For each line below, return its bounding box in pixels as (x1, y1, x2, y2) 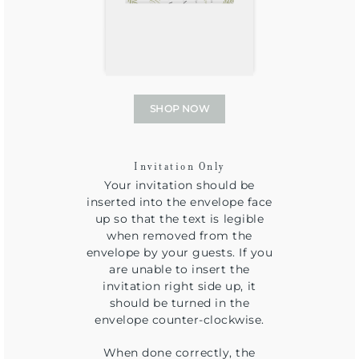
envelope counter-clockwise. (95, 313, 264, 328)
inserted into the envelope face (87, 195, 272, 210)
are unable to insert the (109, 262, 250, 277)
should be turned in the (109, 296, 250, 311)
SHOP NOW (150, 103, 209, 115)
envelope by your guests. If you (86, 245, 273, 260)
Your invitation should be (104, 178, 255, 193)
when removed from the (107, 228, 252, 244)
